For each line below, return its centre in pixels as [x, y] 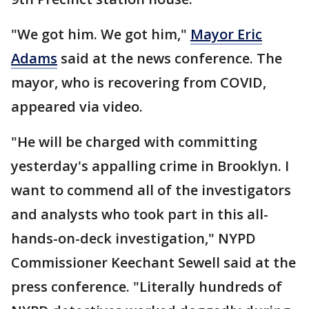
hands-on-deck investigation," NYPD [133, 238]
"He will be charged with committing [134, 142]
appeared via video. [77, 107]
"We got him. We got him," [101, 34]
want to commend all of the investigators [151, 190]
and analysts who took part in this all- [140, 214]
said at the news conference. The [170, 58]
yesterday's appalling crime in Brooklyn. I [150, 166]
